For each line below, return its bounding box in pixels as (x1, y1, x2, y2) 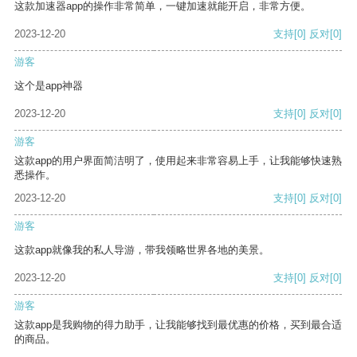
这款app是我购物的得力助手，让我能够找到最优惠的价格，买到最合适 (14, 319, 342, 331)
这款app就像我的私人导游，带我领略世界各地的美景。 (14, 244, 269, 257)
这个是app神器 (14, 80, 83, 92)
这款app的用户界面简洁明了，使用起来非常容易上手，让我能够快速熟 (14, 155, 342, 167)
